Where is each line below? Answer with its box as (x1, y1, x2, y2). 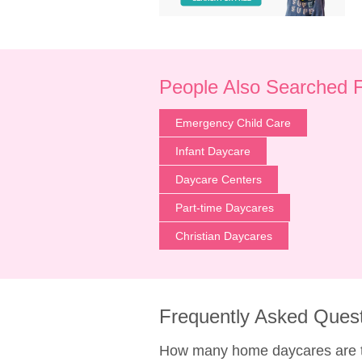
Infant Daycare (175, 145, 250, 158)
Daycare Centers (175, 173, 262, 186)
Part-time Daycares (175, 201, 274, 214)
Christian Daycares (175, 229, 272, 242)
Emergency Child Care (175, 116, 291, 129)
